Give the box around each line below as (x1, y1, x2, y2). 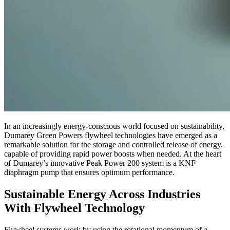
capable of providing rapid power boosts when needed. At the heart (4, 149, 221, 158)
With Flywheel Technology (4, 201, 145, 215)
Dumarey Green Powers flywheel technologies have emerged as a (4, 130, 217, 140)
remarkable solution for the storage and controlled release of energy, (4, 140, 223, 149)
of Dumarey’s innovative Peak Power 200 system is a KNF (4, 158, 196, 167)
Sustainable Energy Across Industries (4, 187, 200, 201)
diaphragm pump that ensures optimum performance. (4, 167, 175, 177)
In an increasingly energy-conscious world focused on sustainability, (4, 121, 224, 130)
